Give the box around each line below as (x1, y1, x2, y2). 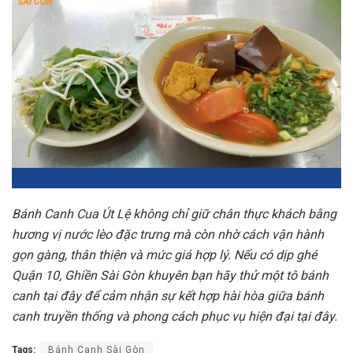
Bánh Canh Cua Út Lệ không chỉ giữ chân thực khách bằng (12, 206, 336, 222)
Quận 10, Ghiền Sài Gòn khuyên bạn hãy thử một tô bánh (12, 268, 329, 284)
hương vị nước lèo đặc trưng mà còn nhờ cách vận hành (12, 227, 324, 243)
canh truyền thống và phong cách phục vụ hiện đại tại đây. (12, 309, 337, 325)
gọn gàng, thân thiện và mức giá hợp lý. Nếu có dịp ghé (12, 247, 317, 263)
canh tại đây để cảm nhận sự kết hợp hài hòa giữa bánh (12, 288, 324, 304)
